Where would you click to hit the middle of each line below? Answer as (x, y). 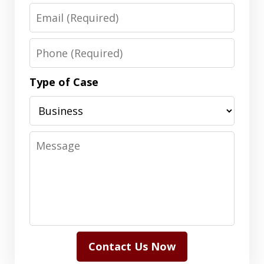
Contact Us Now (132, 247)
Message (52, 139)
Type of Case (64, 82)
